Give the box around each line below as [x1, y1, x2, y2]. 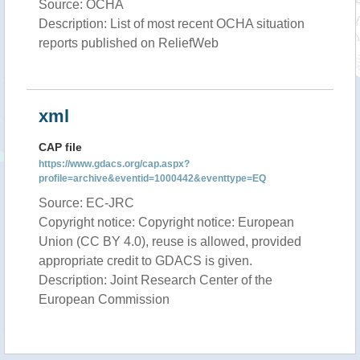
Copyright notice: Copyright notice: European [39, 215, 294, 229]
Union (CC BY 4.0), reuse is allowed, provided [39, 235, 301, 248]
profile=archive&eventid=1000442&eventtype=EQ [39, 173, 266, 184]
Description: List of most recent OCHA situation [39, 17, 305, 31]
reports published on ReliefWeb [39, 36, 219, 50]
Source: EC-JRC [39, 196, 134, 210]
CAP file [39, 141, 82, 153]
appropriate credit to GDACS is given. [39, 254, 252, 268]
